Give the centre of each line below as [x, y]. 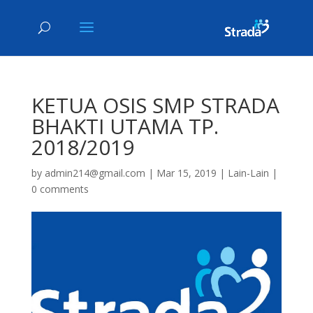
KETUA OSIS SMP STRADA [155, 105]
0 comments [60, 189]
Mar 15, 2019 [186, 173]
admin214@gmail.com [95, 173]
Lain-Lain [248, 173]
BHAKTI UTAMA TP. [125, 126]
